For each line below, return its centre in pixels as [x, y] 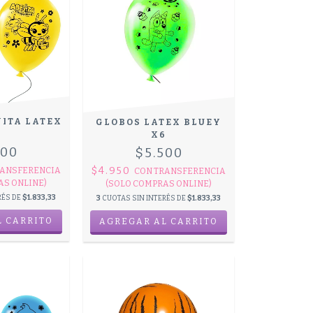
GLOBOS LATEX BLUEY [159, 123]
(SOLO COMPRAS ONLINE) [159, 184]
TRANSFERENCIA [190, 172]
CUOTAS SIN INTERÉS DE [145, 199]
